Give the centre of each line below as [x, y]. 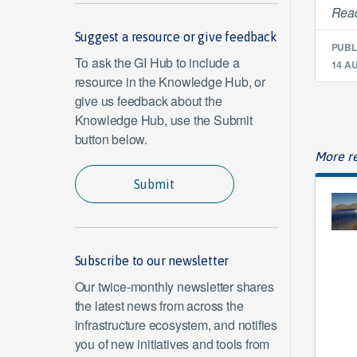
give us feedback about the [148, 101]
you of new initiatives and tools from [172, 344]
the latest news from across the [159, 306]
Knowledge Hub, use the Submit [163, 120]
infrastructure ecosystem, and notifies [176, 325]
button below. [111, 139]
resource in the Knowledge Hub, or [170, 82]
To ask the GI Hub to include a [157, 63]
